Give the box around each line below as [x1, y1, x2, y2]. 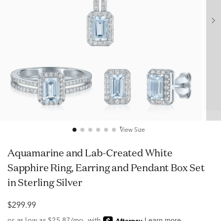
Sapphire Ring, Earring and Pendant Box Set [7, 161, 205, 174]
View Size [119, 127, 145, 133]
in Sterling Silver [7, 176, 82, 189]
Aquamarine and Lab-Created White [7, 146, 15, 159]
